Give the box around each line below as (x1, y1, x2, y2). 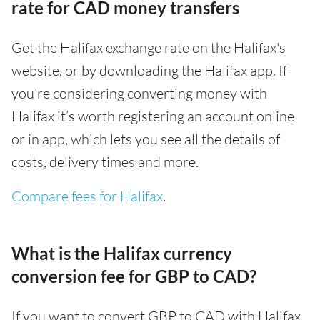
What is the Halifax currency (11, 242, 232, 264)
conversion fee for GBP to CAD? (11, 265, 256, 286)
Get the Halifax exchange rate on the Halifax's (11, 38, 286, 56)
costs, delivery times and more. (11, 152, 199, 171)
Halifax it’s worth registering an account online (11, 106, 294, 125)
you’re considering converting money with (11, 84, 267, 102)
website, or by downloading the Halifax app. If (11, 61, 287, 79)
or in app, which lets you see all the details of (11, 129, 280, 148)
